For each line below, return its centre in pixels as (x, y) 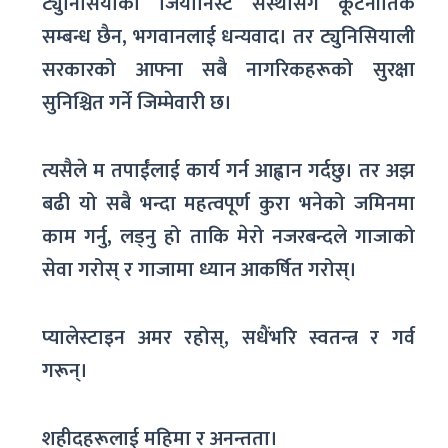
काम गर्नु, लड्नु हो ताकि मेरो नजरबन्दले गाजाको (228, 236)
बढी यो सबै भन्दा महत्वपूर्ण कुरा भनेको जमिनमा (228, 203)
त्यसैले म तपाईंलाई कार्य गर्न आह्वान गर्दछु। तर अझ (228, 170)
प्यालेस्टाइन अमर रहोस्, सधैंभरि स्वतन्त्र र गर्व (228, 337)
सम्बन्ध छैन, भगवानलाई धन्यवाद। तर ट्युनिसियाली (228, 36)
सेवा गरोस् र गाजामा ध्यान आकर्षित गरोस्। (200, 269)
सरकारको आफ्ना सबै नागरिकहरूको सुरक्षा (228, 69)
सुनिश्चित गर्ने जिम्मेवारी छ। (137, 102)
